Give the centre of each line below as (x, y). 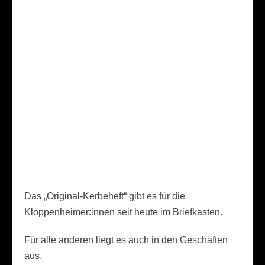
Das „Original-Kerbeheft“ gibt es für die (105, 196)
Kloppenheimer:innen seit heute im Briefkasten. (123, 212)
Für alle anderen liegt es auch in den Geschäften (126, 240)
